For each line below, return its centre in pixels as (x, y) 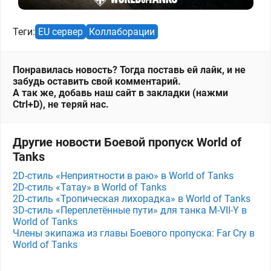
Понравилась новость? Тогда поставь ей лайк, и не (129, 70)
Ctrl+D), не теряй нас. (61, 104)
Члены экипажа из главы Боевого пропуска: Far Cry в (134, 233)
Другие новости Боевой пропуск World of (127, 142)
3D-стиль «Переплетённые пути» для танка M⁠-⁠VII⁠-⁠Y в (130, 210)
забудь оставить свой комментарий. (97, 81)
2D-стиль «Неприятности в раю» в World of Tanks (123, 176)
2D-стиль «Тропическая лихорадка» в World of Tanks (132, 199)
